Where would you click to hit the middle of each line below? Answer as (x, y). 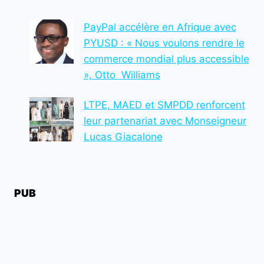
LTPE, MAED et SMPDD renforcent (164, 105)
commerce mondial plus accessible (166, 59)
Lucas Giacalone (123, 137)
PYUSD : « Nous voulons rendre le (164, 43)
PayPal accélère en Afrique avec (160, 27)
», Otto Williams (122, 75)
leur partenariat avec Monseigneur (165, 121)
